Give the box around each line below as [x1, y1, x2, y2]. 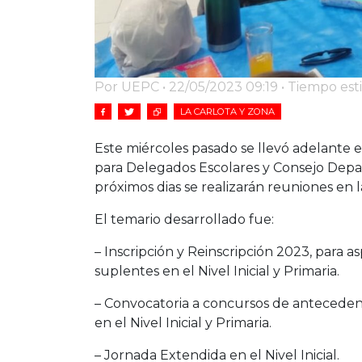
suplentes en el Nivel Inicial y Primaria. [95, 263, 339, 279]
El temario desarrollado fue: [95, 211, 277, 227]
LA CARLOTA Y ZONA [180, 105, 276, 117]
